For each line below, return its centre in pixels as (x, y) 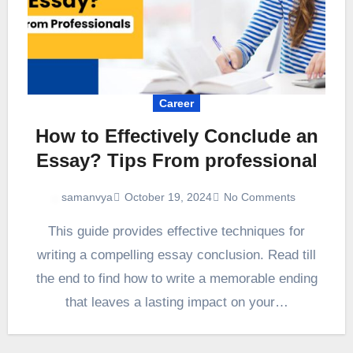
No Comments (260, 197)
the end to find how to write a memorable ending (176, 278)
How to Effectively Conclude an (176, 136)
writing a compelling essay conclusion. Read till (176, 255)
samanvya (87, 197)
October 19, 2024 (168, 197)
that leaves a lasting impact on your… (176, 302)
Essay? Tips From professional (176, 161)
